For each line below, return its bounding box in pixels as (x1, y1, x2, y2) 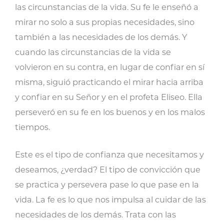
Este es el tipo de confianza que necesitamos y (15, 149, 204, 159)
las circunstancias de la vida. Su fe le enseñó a (15, 2, 198, 12)
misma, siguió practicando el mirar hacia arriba (15, 77, 203, 87)
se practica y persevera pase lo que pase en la (15, 179, 199, 189)
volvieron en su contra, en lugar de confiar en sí (15, 62, 204, 72)
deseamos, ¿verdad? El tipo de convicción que (15, 164, 200, 174)
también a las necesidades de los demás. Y (15, 32, 187, 42)
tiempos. (15, 122, 50, 132)
